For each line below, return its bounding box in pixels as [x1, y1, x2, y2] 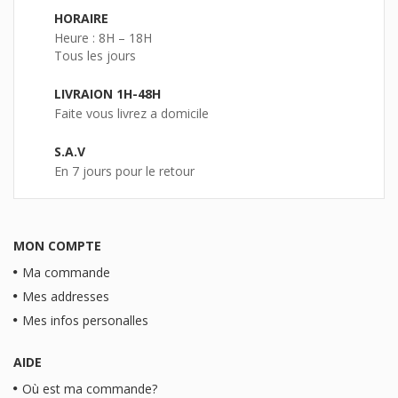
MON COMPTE [13, 236, 101, 254]
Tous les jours [54, 46, 136, 64]
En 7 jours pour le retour [54, 162, 195, 179]
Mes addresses [22, 287, 109, 305]
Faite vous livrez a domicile [54, 104, 209, 122]
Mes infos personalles [22, 311, 148, 329]
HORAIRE [54, 9, 108, 27]
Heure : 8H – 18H [54, 28, 152, 46]
